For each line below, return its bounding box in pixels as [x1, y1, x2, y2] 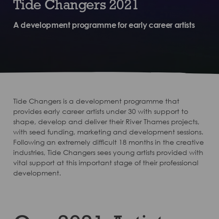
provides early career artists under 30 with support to [13, 107, 188, 115]
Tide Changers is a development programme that [13, 97, 179, 105]
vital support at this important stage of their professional [13, 158, 198, 167]
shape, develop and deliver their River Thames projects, [13, 117, 199, 126]
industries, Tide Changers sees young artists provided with [13, 148, 203, 156]
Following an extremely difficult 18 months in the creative [13, 138, 204, 146]
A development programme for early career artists [13, 20, 195, 30]
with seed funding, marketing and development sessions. [13, 128, 203, 136]
